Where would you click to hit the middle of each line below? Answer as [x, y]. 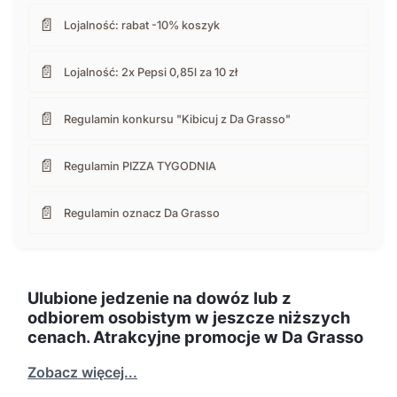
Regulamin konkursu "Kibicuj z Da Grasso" [177, 119]
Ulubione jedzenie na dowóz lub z [160, 298]
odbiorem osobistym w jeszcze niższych [189, 318]
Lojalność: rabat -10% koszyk [142, 25]
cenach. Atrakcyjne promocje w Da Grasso [195, 337]
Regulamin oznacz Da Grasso [142, 213]
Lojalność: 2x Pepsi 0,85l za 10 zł [151, 72]
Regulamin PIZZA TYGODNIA [140, 166]
